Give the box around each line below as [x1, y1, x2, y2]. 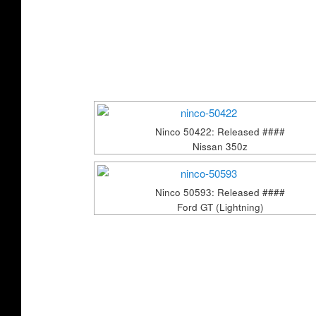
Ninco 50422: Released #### [155, 124, 286, 138]
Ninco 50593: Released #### [155, 185, 286, 199]
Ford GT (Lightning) [176, 200, 264, 214]
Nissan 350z [193, 139, 248, 153]
